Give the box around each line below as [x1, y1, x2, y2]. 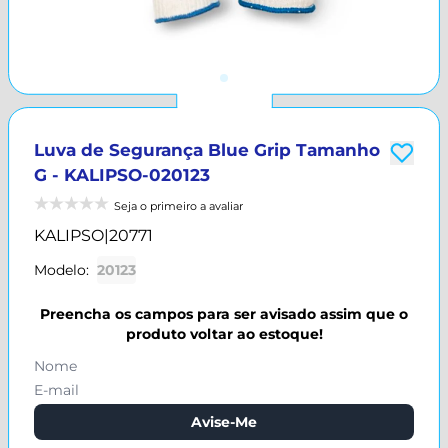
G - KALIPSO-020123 [34, 165, 210, 185]
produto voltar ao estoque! [125, 325, 323, 343]
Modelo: [34, 261, 89, 279]
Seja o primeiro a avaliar [114, 199, 243, 213]
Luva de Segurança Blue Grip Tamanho [34, 140, 380, 160]
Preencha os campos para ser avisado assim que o [40, 305, 408, 323]
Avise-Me [191, 413, 257, 431]
